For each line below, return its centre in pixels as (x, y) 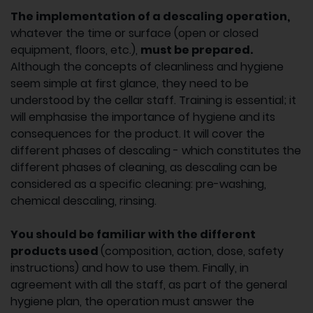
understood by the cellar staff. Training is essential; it (153, 101)
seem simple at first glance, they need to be (130, 84)
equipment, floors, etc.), (75, 50)
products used (56, 252)
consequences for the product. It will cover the (138, 134)
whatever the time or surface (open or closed (134, 34)
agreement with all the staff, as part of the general (149, 285)
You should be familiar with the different (133, 235)
